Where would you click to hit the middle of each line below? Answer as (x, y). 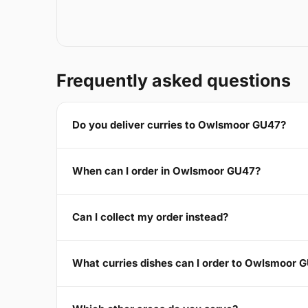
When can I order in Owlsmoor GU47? (166, 171)
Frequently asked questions (174, 80)
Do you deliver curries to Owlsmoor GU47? (179, 125)
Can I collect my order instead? (150, 217)
